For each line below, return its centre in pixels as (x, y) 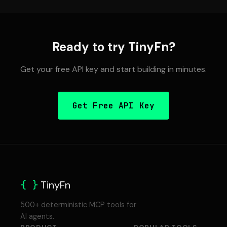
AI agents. (37, 216)
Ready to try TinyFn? (113, 47)
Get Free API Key (113, 106)
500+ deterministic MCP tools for (78, 205)
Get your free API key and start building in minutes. (113, 69)
